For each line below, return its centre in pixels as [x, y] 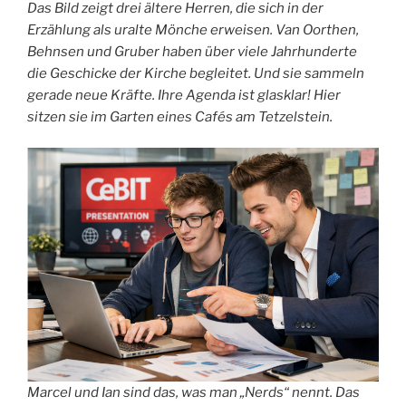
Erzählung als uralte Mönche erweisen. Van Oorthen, [193, 29]
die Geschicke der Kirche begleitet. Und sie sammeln [196, 73]
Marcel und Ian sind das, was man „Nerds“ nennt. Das [193, 392]
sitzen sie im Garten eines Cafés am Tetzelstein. [180, 116]
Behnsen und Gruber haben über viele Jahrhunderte [192, 51]
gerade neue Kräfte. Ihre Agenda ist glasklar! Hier [184, 95]
